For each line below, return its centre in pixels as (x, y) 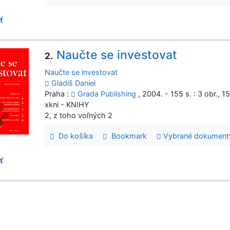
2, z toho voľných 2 (79, 115)
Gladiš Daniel (74, 83)
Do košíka (74, 136)
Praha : (58, 93)
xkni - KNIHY (67, 104)
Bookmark (127, 136)
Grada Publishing (107, 93)
